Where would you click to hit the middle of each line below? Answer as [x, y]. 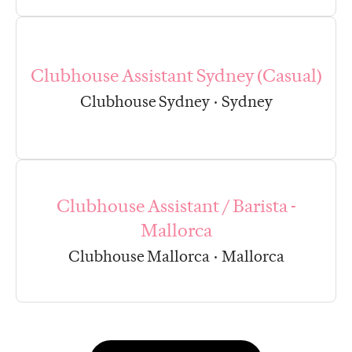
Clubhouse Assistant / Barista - [176, 206]
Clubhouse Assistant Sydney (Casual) [176, 75]
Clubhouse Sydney [145, 101]
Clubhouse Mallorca [139, 257]
